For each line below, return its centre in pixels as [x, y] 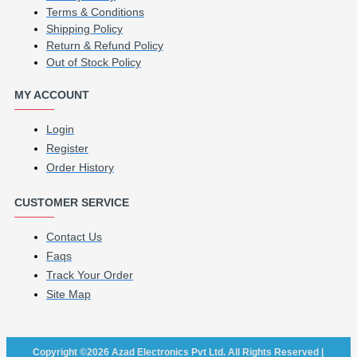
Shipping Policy [84, 28]
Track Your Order [90, 275]
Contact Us [74, 236]
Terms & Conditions [95, 12]
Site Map [69, 294]
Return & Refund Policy [105, 45]
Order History [80, 167]
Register [67, 148]
